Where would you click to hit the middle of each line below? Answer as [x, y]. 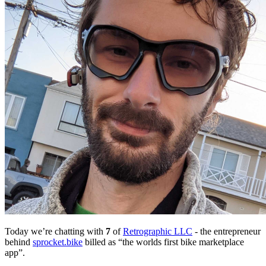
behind [19, 242]
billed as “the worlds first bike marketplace [163, 242]
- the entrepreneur [227, 231]
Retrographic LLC [158, 231]
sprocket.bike [58, 242]
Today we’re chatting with [55, 231]
